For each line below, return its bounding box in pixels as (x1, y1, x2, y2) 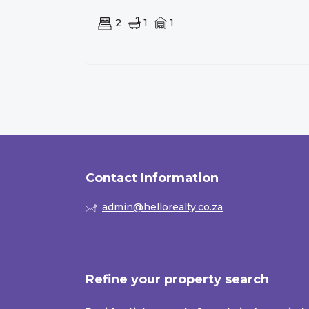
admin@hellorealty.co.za (102, 201, 223, 214)
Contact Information (86, 170, 219, 186)
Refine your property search (86, 272, 269, 288)
